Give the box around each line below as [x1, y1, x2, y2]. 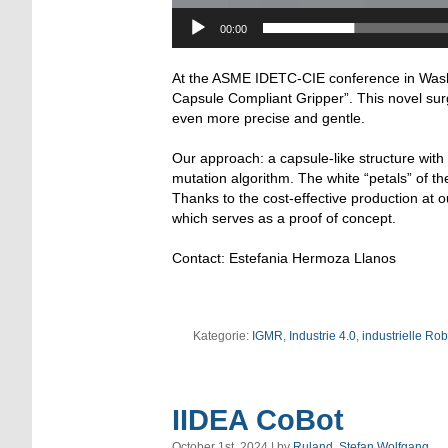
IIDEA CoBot [172, 404, 344, 436]
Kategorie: [192, 328, 252, 343]
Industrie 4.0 [288, 328, 356, 343]
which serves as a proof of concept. [172, 209, 396, 226]
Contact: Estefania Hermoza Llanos [172, 249, 396, 266]
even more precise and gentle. [172, 109, 365, 126]
